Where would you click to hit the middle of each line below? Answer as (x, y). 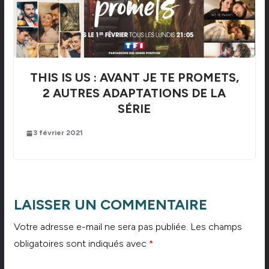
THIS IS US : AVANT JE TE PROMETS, (134, 78)
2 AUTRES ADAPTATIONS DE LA (134, 93)
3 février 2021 (58, 133)
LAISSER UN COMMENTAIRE (110, 205)
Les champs (216, 227)
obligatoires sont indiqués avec (81, 244)
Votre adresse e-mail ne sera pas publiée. (101, 227)
